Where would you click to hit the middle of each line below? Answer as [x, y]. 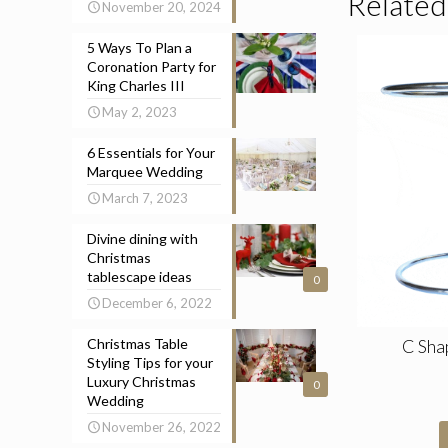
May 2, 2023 [139, 112]
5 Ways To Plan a [139, 47]
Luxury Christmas [141, 381]
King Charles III [136, 85]
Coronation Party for [151, 66]
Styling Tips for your [150, 362]
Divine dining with [142, 238]
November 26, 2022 [161, 427]
